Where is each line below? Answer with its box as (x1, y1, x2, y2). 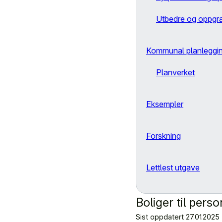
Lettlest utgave (146, 163, 200, 172)
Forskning (146, 131, 181, 141)
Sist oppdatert (136, 213, 184, 221)
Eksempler (146, 99, 183, 109)
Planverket (156, 67, 195, 77)
